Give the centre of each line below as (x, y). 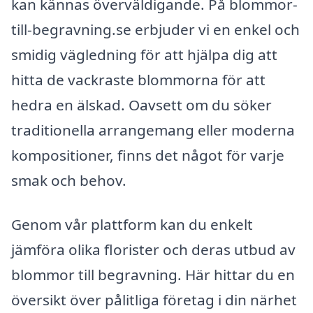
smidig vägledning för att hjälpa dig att (144, 54)
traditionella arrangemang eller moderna (153, 130)
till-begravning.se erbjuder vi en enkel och (155, 29)
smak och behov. (69, 180)
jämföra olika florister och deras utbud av (153, 250)
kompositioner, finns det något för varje (148, 155)
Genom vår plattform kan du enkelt (132, 225)
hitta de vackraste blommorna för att (138, 79)
